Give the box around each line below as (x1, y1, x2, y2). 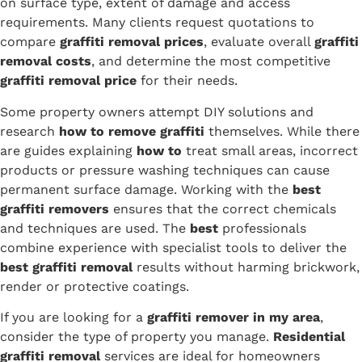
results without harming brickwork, (133, 259, 360, 275)
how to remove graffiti (59, 123, 204, 139)
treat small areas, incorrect (182, 142, 358, 158)
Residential (273, 328, 345, 344)
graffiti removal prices (60, 34, 204, 50)
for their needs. (137, 73, 238, 89)
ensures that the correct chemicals (109, 200, 336, 217)
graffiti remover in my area (147, 309, 320, 325)
